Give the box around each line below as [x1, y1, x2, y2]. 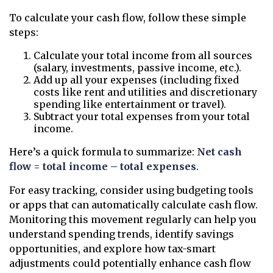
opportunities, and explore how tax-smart [9, 243, 216, 255]
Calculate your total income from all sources [34, 49, 252, 62]
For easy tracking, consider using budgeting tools [9, 184, 253, 196]
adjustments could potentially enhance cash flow [9, 257, 251, 269]
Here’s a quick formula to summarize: [9, 146, 197, 158]
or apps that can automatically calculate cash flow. [9, 199, 258, 211]
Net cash [197, 146, 242, 158]
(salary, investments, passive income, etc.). [34, 62, 241, 74]
